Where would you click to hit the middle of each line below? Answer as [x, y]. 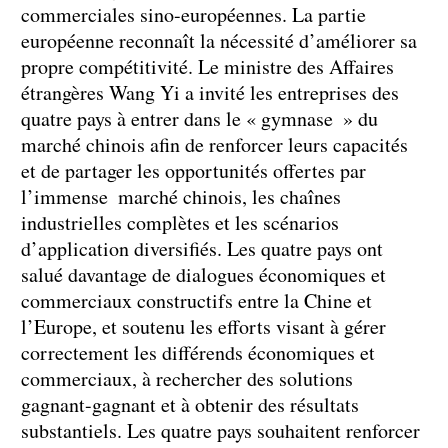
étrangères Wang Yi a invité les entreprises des [210, 92]
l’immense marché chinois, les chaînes [181, 196]
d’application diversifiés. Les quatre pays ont [202, 248]
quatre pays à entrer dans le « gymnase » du [199, 118]
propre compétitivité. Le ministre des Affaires [207, 66]
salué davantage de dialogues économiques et [203, 274]
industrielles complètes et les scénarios [180, 222]
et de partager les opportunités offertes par [193, 170]
